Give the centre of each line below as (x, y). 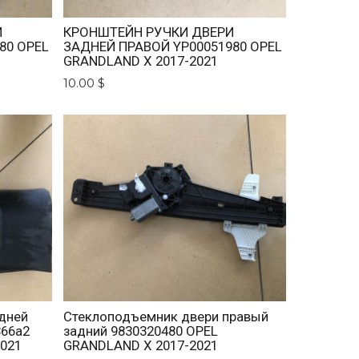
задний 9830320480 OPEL (141, 331)
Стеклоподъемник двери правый (166, 316)
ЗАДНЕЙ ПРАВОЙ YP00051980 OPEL (173, 46)
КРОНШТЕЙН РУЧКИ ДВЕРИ (149, 32)
